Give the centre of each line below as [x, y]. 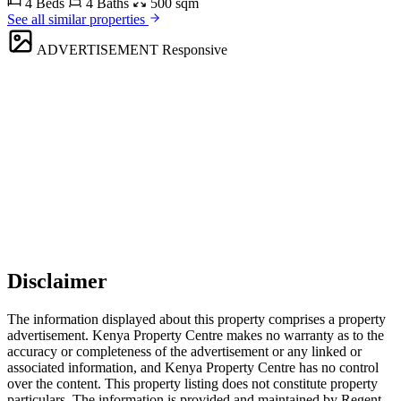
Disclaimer [57, 281]
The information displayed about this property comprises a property [196, 319]
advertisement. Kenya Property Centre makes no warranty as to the [196, 335]
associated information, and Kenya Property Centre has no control [193, 367]
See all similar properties [78, 19]
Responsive [195, 50]
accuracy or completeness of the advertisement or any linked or [184, 351]
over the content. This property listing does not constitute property [192, 383]
